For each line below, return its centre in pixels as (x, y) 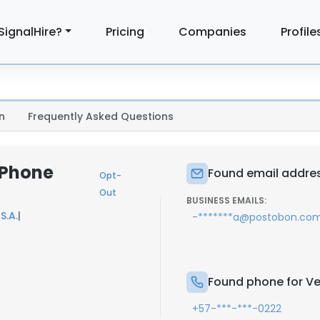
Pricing (125, 31)
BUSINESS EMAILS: (226, 200)
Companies (213, 31)
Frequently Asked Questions (101, 116)
